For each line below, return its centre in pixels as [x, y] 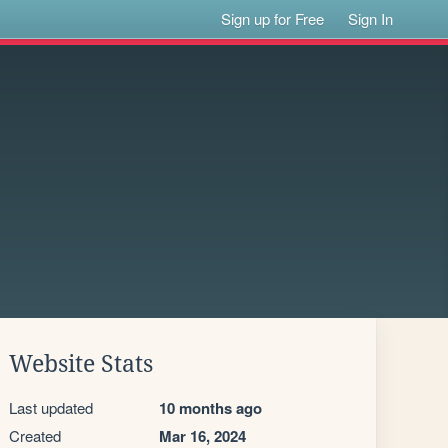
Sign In [371, 18]
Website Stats [81, 364]
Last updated [51, 407]
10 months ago [210, 408]
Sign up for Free [273, 18]
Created [35, 435]
